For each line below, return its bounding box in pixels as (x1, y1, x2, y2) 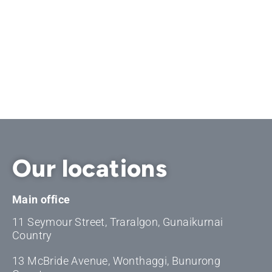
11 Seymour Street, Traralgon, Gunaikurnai (12, 216, 223, 229)
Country (12, 229, 52, 242)
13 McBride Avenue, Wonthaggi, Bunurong (12, 254, 221, 268)
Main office (12, 193, 70, 206)
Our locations (12, 154, 168, 183)
